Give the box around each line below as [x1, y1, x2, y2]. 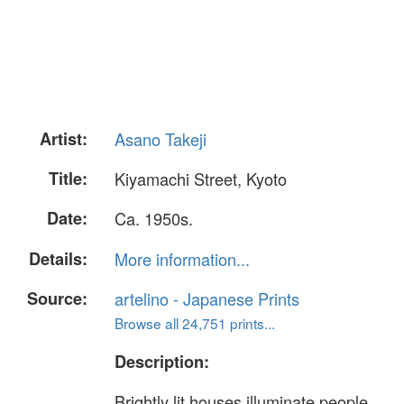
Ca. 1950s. [115, 207, 193, 231]
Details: [29, 246, 87, 271]
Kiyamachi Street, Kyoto [115, 167, 287, 191]
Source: [27, 286, 87, 310]
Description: [115, 349, 209, 373]
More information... [115, 246, 250, 271]
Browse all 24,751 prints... [115, 312, 275, 333]
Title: [49, 167, 87, 191]
